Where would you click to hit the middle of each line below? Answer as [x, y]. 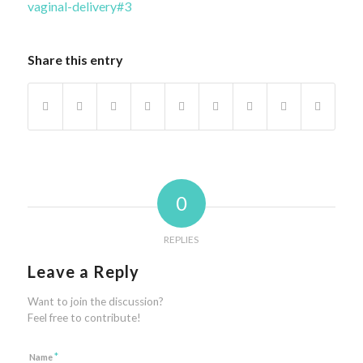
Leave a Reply [83, 271]
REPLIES [181, 239]
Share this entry [75, 59]
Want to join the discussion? [95, 301]
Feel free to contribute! [84, 317]
